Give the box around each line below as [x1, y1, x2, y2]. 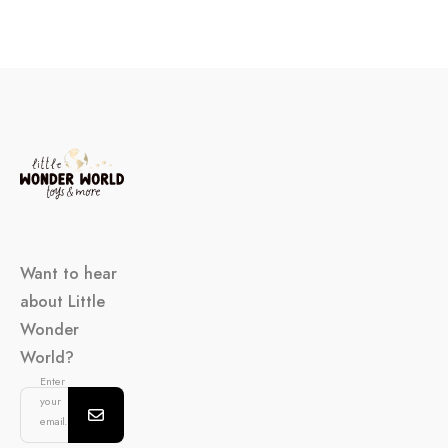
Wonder [20, 318, 79, 342]
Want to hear [20, 262, 117, 286]
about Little [20, 290, 105, 314]
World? [20, 346, 74, 370]
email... [40, 412, 75, 429]
